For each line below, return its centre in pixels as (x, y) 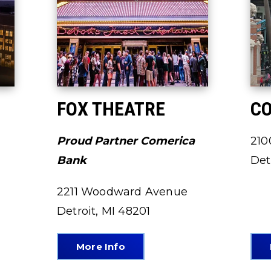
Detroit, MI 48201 (103, 211)
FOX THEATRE (111, 109)
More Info (101, 247)
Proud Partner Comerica (126, 141)
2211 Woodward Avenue (122, 192)
